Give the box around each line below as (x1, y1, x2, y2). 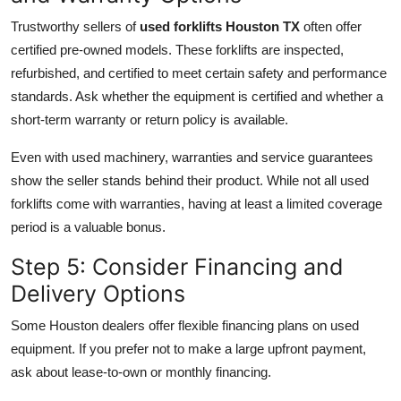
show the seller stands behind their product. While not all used (11, 173, 369, 189)
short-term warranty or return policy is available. (11, 112, 288, 128)
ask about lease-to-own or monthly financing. (11, 364, 271, 380)
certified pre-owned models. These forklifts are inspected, (11, 42, 344, 58)
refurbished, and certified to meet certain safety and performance (11, 65, 387, 81)
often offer (300, 19, 362, 35)
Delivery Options (11, 280, 185, 308)
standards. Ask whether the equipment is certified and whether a (11, 89, 383, 105)
